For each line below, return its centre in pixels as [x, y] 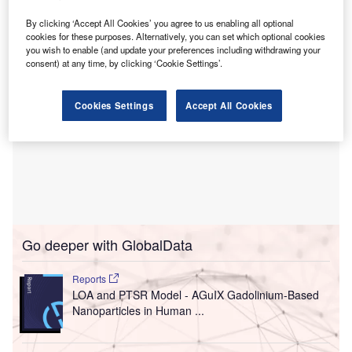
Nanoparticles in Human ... [138, 311]
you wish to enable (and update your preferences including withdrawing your [174, 49]
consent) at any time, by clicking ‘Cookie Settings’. [125, 62]
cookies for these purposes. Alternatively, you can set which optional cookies [176, 36]
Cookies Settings [114, 105]
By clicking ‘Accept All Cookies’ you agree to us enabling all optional [160, 22]
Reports [90, 279]
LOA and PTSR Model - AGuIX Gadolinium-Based [195, 295]
